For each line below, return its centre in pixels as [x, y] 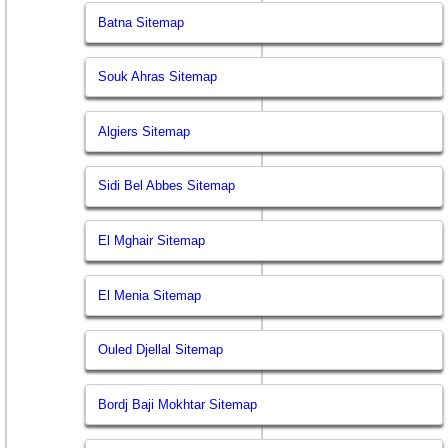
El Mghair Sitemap [152, 240]
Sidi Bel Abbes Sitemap [167, 186]
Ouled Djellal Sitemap [161, 350]
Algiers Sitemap [144, 131]
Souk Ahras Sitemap [158, 77]
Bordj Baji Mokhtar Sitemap [178, 404]
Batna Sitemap [141, 22]
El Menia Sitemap [150, 295]
